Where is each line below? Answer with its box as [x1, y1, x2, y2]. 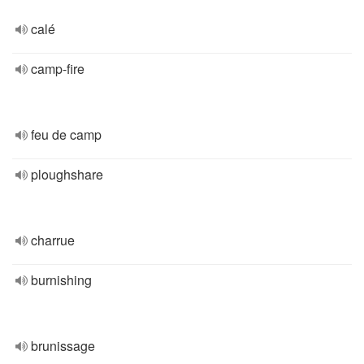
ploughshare [31, 165, 103, 184]
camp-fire [31, 59, 84, 78]
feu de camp [31, 125, 102, 144]
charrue [31, 231, 75, 249]
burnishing [31, 271, 92, 289]
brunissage [31, 336, 95, 355]
